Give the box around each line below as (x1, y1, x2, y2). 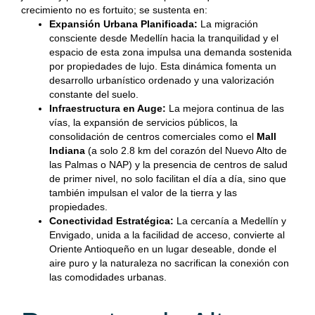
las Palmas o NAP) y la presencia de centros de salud (49, 159, 288, 170)
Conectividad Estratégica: (49, 215, 174, 226)
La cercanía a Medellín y (174, 215, 286, 226)
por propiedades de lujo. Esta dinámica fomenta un (49, 60, 276, 72)
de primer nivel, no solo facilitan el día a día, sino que (49, 173, 286, 184)
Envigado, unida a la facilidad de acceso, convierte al (49, 229, 285, 240)
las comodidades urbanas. (49, 271, 167, 283)
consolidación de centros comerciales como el (49, 131, 257, 142)
